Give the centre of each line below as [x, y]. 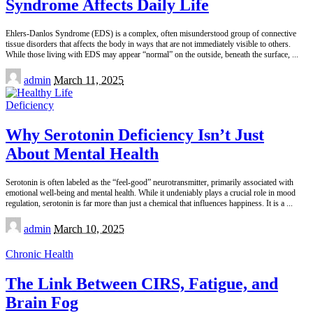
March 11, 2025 [89, 80]
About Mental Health [82, 154]
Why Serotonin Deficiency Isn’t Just [135, 135]
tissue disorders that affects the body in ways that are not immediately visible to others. [148, 44]
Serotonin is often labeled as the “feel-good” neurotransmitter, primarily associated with [150, 183]
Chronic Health [39, 254]
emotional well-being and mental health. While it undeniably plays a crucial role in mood [151, 193]
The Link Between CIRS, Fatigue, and [142, 284]
